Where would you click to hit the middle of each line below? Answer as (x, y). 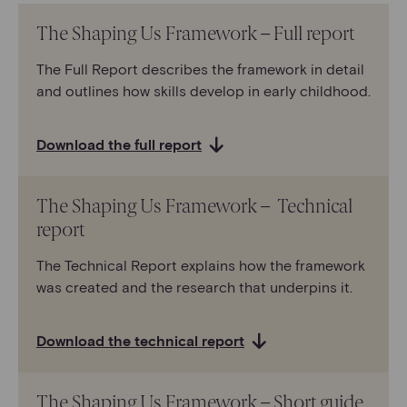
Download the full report (119, 144)
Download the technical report (140, 340)
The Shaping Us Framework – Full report (195, 33)
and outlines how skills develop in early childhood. (203, 90)
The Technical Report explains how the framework (201, 264)
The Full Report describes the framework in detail (200, 68)
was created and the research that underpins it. (194, 286)
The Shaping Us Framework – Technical (194, 206)
